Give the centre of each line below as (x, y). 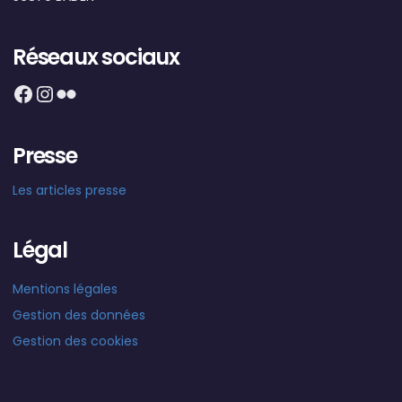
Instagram (90, 92)
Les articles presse (70, 190)
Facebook (64, 92)
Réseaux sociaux (96, 57)
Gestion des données (79, 315)
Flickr (82, 92)
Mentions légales (65, 289)
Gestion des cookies (75, 341)
